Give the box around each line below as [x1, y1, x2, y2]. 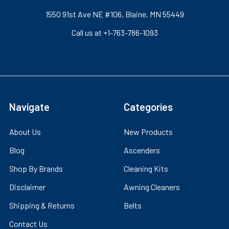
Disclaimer [9, 182, 45, 192]
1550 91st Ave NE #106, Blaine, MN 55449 [45, 9, 184, 19]
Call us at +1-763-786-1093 [71, 28, 158, 38]
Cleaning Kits [124, 164, 168, 174]
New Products [124, 127, 173, 137]
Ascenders [124, 145, 160, 155]
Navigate [9, 101, 50, 113]
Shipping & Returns [9, 200, 75, 211]
